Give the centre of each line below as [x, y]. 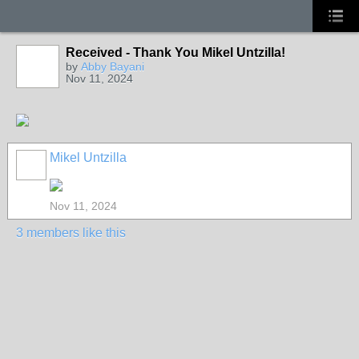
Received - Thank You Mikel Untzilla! [175, 52]
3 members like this [71, 233]
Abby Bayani [113, 67]
